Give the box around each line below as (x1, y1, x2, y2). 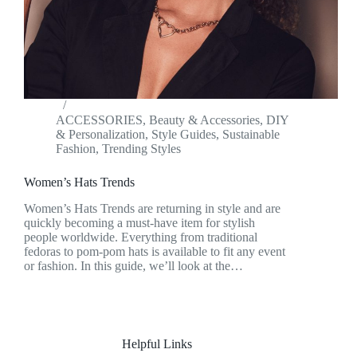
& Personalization (56, 127, 145, 142)
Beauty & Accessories (149, 113, 260, 127)
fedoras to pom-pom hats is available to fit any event (24, 245, 285, 259)
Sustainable (222, 127, 280, 142)
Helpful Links (122, 337, 193, 351)
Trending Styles (102, 142, 181, 156)
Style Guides (151, 127, 216, 142)
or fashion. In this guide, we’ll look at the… (24, 259, 243, 273)
